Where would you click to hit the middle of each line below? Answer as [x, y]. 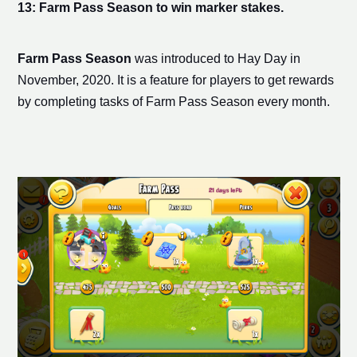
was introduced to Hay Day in [216, 58]
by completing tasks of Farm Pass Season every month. [173, 101]
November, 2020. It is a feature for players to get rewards [175, 80]
